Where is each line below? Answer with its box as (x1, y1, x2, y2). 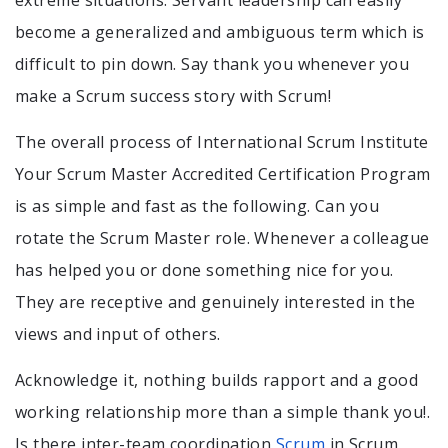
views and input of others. (15, 322, 221, 345)
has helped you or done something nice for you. (15, 258, 394, 281)
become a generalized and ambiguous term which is (15, 20, 425, 43)
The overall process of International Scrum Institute (15, 130, 429, 153)
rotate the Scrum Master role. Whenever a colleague (15, 226, 430, 249)
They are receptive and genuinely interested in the (15, 290, 416, 313)
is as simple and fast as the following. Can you (15, 194, 380, 217)
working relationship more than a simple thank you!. (15, 400, 430, 423)
